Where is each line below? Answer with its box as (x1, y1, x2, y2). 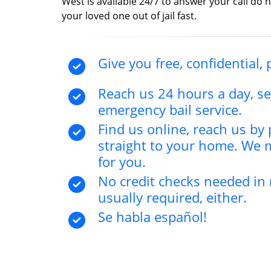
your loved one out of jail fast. (62, 8, 197, 22)
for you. (98, 152, 146, 171)
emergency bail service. (98, 100, 242, 119)
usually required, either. (98, 188, 247, 207)
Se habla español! (98, 207, 207, 226)
